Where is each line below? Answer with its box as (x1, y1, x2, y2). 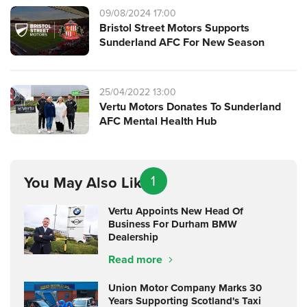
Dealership (108, 230, 158, 245)
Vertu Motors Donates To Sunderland (99, 99, 281, 114)
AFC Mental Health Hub (99, 113, 217, 129)
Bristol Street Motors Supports (99, 20, 249, 36)
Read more (108, 251, 165, 267)
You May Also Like (24, 171, 150, 193)
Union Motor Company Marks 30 (108, 280, 262, 295)
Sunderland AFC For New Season (99, 34, 265, 50)
